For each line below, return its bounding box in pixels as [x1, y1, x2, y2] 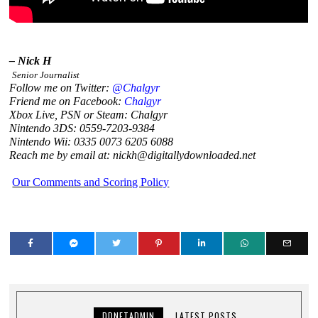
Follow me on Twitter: [9, 81, 113, 94]
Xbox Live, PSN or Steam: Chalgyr [9, 108, 168, 121]
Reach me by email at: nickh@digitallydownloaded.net [9, 148, 256, 161]
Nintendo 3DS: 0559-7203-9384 [9, 121, 155, 134]
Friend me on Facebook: [9, 94, 125, 107]
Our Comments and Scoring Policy [12, 175, 170, 188]
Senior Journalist [12, 69, 80, 80]
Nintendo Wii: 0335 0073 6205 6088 [9, 135, 174, 148]
